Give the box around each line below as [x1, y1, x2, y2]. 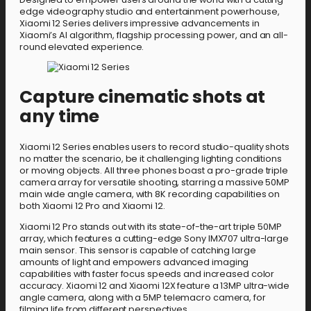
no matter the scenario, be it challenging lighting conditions [19, 152, 282, 165]
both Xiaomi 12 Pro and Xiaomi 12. [19, 199, 165, 212]
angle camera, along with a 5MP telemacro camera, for [19, 291, 266, 303]
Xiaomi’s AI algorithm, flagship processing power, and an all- [19, 28, 288, 41]
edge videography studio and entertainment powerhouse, [19, 5, 280, 17]
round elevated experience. [19, 40, 144, 53]
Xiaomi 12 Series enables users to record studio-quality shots [19, 140, 289, 153]
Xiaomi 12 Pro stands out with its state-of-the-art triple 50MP [19, 220, 282, 233]
